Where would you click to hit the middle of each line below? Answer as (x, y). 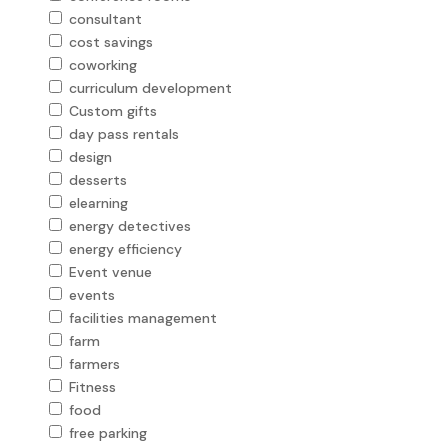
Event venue (110, 271)
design (90, 156)
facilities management (142, 317)
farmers (94, 363)
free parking (107, 432)
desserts (97, 179)
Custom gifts (112, 110)
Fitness (92, 386)
